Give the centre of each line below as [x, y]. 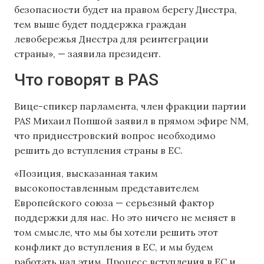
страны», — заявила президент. [88, 54]
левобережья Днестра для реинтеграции [111, 39]
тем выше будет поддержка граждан [100, 24]
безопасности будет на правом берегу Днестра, [126, 10]
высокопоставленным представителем [107, 188]
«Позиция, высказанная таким [86, 173]
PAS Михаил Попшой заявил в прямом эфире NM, [131, 121]
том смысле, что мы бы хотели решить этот [116, 232]
